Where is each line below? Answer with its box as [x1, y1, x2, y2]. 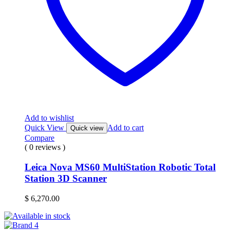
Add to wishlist [25, 113, 74, 123]
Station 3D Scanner [25, 172, 107, 184]
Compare [25, 133, 54, 143]
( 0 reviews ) [25, 143, 65, 152]
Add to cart [107, 123, 144, 132]
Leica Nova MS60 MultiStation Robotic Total [25, 161, 216, 172]
